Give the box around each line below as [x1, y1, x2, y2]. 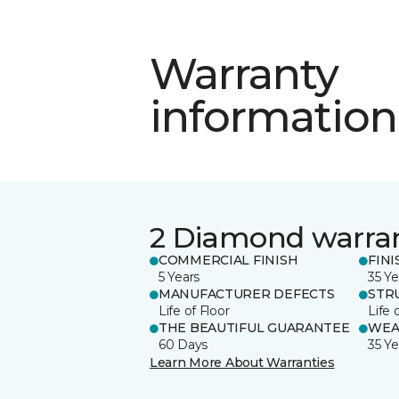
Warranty [150, 47, 339, 100]
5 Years [159, 268, 200, 285]
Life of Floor [159, 302, 230, 319]
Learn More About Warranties [150, 354, 335, 370]
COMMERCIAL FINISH [159, 251, 298, 268]
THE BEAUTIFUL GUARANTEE [159, 319, 350, 336]
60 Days [159, 336, 208, 353]
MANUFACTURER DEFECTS [159, 285, 335, 302]
